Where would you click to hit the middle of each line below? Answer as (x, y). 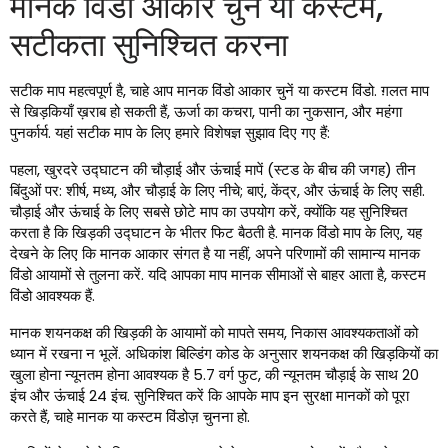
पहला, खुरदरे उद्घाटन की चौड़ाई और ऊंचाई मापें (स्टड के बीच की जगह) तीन (213, 170)
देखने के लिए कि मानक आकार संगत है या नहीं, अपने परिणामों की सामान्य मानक (215, 254)
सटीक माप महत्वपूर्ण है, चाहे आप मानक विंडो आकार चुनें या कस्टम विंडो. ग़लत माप (219, 91)
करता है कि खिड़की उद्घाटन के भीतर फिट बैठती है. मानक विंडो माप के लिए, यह (216, 233)
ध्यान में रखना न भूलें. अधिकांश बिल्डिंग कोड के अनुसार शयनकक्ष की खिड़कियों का (224, 354)
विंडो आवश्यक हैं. (52, 296)
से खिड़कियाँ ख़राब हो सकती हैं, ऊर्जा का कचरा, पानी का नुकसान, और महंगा (206, 112)
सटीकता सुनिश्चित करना (149, 45)
